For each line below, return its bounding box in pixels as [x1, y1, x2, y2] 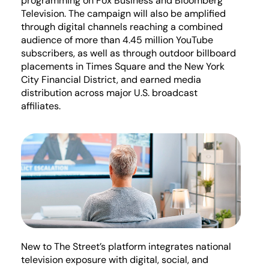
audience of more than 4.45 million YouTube [21, 33, 213, 46]
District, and [83, 73, 138, 86]
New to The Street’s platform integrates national [21, 240, 231, 253]
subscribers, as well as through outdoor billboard [21, 46, 236, 59]
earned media [138, 73, 201, 86]
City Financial [21, 73, 83, 86]
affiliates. [21, 99, 61, 112]
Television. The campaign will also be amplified [21, 7, 226, 20]
